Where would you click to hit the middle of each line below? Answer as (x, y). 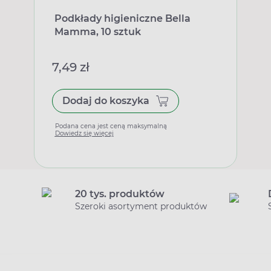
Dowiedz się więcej (84, 133)
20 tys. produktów (120, 194)
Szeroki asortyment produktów (141, 206)
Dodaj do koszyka (106, 100)
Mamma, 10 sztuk (97, 31)
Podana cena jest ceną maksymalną (111, 126)
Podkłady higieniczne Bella (122, 18)
